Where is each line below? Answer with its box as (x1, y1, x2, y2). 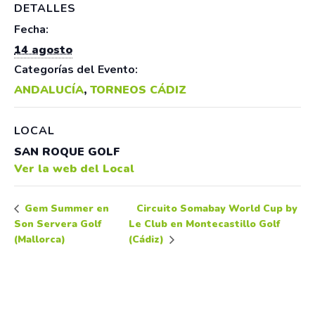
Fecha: (14, 21, 49, 37)
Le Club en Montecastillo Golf (128, 217, 280, 231)
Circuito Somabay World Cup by (136, 201, 297, 215)
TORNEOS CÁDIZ (90, 82, 186, 98)
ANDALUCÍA (14, 82, 84, 98)
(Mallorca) (14, 232, 65, 246)
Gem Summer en (22, 201, 109, 215)
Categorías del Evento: (14, 61, 138, 77)
